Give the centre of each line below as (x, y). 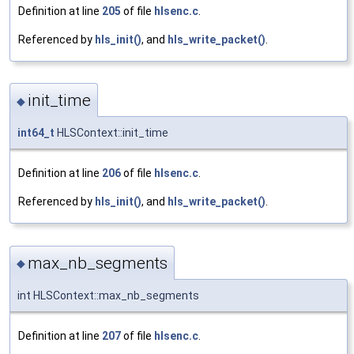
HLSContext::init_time (111, 133)
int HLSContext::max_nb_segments (108, 295)
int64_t (36, 133)
